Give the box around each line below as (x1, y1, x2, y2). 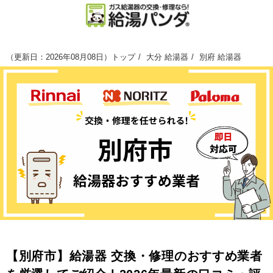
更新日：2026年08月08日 (14, 52, 104, 62)
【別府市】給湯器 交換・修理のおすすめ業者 (6, 249, 263, 263)
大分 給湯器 (146, 52, 188, 62)
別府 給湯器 (199, 52, 241, 62)
